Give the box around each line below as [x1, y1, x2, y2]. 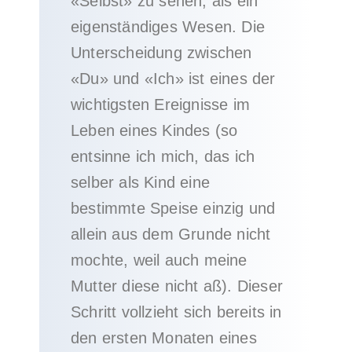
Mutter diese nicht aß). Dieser [71, 277, 283, 295]
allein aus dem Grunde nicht [71, 225, 271, 243]
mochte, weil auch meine [71, 251, 247, 269]
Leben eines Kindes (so [71, 122, 238, 139]
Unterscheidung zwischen [71, 44, 252, 61]
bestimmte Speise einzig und [71, 200, 276, 217]
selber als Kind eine [71, 174, 210, 191]
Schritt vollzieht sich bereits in [71, 303, 282, 321]
